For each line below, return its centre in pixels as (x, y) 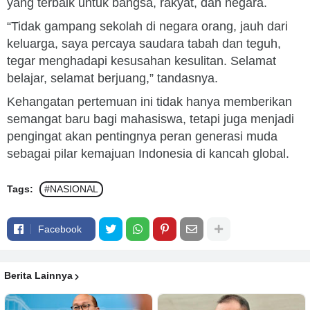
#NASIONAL (71, 189)
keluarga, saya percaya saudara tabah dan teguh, (144, 44)
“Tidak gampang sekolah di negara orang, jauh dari (147, 26)
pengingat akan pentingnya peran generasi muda (142, 136)
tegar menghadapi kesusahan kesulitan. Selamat (142, 61)
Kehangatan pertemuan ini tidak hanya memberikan (149, 102)
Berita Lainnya (38, 275)
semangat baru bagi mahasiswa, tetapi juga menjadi (151, 119)
